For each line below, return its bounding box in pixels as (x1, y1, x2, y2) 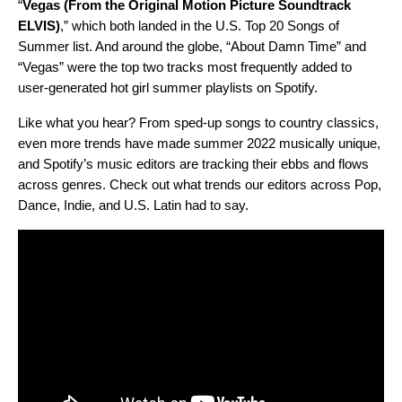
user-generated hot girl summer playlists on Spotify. (18, 80, 318, 96)
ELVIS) (18, 18, 60, 34)
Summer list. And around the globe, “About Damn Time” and (18, 39, 366, 55)
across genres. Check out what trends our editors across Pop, (18, 177, 381, 193)
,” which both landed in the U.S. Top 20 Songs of (60, 18, 339, 34)
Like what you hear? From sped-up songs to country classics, (18, 115, 379, 131)
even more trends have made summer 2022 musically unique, (18, 135, 380, 152)
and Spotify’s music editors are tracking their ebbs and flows (18, 156, 369, 172)
